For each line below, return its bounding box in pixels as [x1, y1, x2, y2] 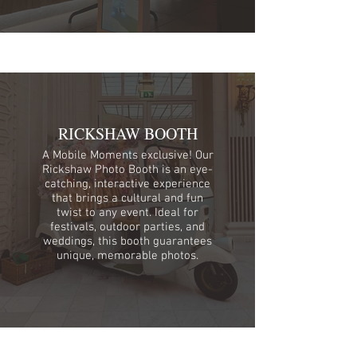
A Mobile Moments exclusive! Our [41, 147, 214, 163]
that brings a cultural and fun [52, 190, 203, 206]
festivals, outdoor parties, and [50, 219, 205, 234]
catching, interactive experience [45, 176, 210, 191]
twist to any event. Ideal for [57, 205, 198, 220]
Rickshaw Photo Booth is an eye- [42, 162, 213, 177]
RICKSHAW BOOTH [57, 122, 198, 144]
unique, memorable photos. [57, 248, 198, 263]
